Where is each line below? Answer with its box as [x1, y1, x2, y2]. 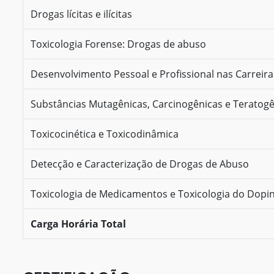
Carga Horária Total [31, 217, 126, 231]
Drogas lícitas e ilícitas [31, 7, 132, 21]
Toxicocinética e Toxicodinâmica [31, 127, 179, 141]
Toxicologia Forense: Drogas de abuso [31, 37, 206, 51]
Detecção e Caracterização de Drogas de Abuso [31, 157, 249, 171]
